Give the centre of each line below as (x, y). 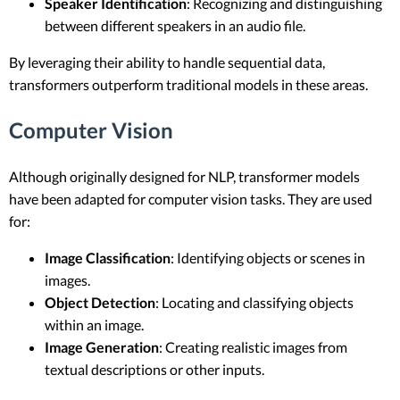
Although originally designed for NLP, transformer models (184, 177)
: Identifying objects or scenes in (268, 258)
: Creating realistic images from (253, 347)
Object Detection (100, 303)
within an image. (94, 325)
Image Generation (102, 347)
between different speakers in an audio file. (175, 26)
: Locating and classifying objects (254, 303)
